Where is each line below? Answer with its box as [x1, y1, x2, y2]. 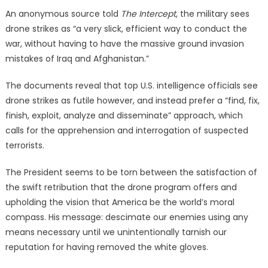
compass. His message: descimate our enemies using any [5, 211, 248, 223]
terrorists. [5, 139, 44, 151]
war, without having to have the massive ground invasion [5, 38, 244, 50]
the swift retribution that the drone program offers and [5, 181, 237, 193]
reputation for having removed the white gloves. [5, 241, 208, 253]
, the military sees [175, 8, 249, 20]
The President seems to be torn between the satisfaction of [5, 166, 257, 178]
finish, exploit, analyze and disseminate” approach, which [5, 109, 243, 121]
